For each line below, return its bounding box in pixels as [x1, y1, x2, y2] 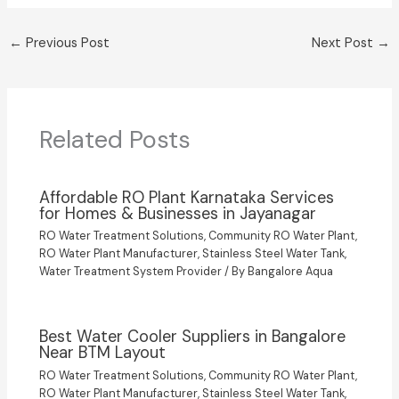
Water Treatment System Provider [39, 263, 223, 279]
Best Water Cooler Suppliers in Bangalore [39, 326, 346, 348]
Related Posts [39, 124, 191, 156]
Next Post [312, 35, 378, 53]
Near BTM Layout [39, 342, 167, 364]
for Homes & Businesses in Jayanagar [39, 202, 317, 224]
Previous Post [21, 35, 110, 53]
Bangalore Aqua [248, 263, 334, 279]
